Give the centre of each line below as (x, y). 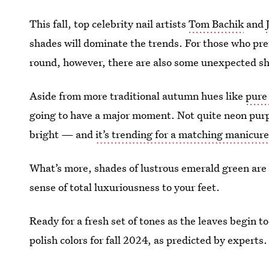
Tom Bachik (216, 24)
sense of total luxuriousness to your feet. (125, 187)
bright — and (63, 134)
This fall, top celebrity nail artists (109, 24)
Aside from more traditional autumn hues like (138, 96)
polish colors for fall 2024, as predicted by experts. (149, 240)
